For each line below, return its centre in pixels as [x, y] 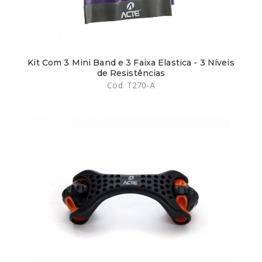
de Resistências [131, 73]
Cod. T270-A [131, 85]
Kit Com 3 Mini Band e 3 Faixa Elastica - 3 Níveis [131, 62]
